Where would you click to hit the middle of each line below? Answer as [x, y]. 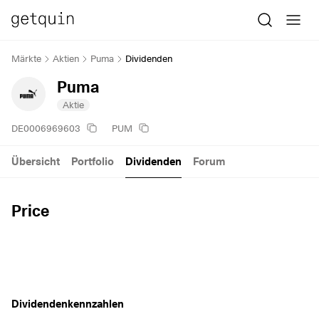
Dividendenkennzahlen [68, 304]
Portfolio [93, 161]
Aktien [66, 58]
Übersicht [36, 161]
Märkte [26, 58]
